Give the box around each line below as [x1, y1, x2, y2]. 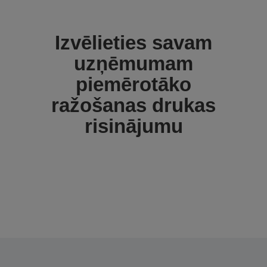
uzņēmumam [74, 52, 193, 75]
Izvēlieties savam [55, 32, 212, 54]
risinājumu [84, 115, 183, 138]
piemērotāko [76, 73, 191, 96]
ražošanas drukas [51, 94, 216, 117]
